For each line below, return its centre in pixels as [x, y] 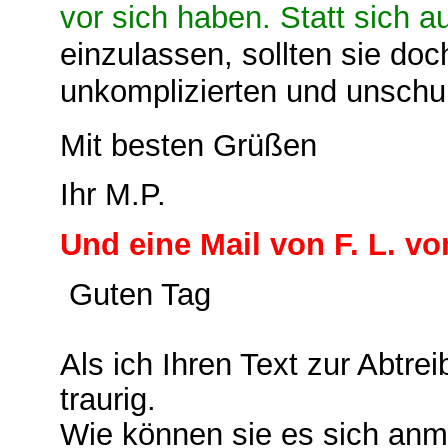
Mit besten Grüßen [188, 145]
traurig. [108, 399]
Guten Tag [135, 294]
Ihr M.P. [113, 195]
